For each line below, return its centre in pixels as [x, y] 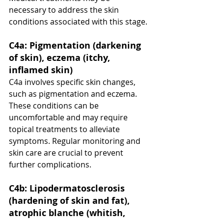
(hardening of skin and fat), [70, 201]
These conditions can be [55, 106]
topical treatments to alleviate [65, 129]
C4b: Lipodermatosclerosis [68, 189]
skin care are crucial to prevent [67, 153]
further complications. [50, 165]
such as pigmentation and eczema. [74, 94]
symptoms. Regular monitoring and [76, 141]
